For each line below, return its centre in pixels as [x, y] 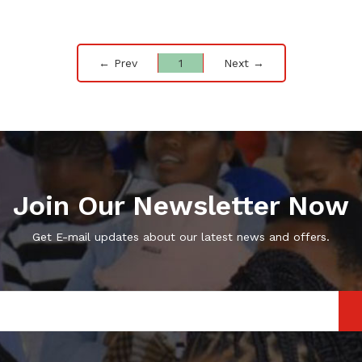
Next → [244, 63]
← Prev [118, 63]
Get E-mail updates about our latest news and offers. [181, 236]
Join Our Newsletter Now [181, 205]
